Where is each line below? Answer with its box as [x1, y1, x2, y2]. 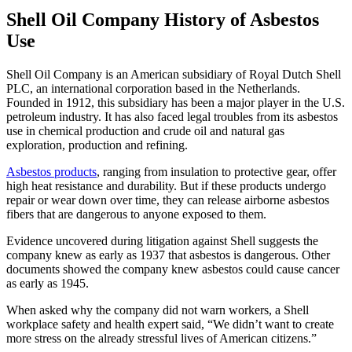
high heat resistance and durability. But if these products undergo [6, 179, 326, 193]
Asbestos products [6, 165, 97, 179]
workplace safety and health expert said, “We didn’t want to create [6, 317, 334, 332]
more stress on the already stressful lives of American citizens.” [6, 332, 317, 346]
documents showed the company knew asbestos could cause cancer [6, 262, 339, 277]
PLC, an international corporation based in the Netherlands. [6, 82, 300, 96]
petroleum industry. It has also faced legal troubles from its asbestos [6, 110, 338, 124]
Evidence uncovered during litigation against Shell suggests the [6, 234, 318, 248]
